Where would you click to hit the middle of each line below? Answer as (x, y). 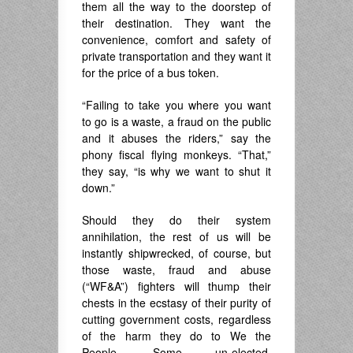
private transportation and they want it (176, 56)
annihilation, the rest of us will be (176, 236)
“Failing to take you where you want (176, 104)
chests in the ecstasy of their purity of (176, 302)
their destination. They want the (176, 22)
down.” (98, 187)
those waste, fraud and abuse (176, 269)
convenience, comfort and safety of (176, 39)
